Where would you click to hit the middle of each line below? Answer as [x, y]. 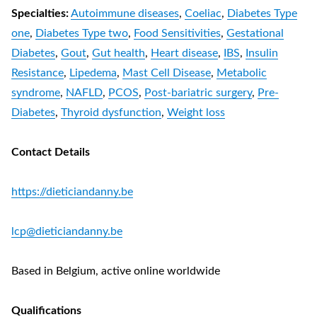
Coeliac [203, 13]
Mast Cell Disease [167, 73]
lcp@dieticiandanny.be [67, 231]
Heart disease [184, 53]
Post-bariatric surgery [198, 93]
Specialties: [40, 13]
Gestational [255, 33]
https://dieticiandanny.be [72, 192]
